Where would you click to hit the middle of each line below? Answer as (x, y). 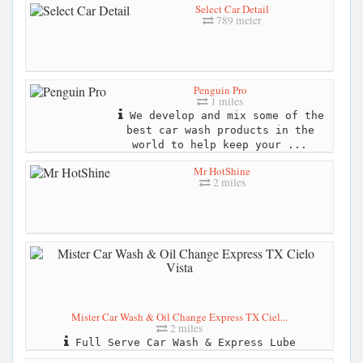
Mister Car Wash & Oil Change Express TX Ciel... (179, 316)
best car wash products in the (220, 130)
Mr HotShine (222, 171)
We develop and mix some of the (223, 115)
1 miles (226, 101)
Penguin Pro (220, 90)
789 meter (237, 20)
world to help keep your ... (219, 144)
